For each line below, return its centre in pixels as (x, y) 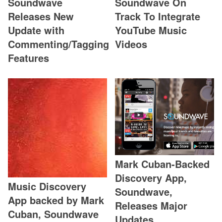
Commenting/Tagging (58, 44)
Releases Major (151, 206)
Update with (36, 30)
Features (28, 57)
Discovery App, (151, 178)
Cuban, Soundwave (53, 214)
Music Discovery (47, 186)
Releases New (41, 16)
